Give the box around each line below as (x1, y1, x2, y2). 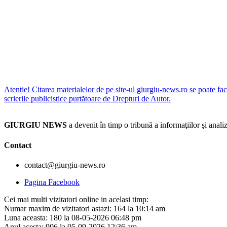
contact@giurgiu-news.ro (24, 160, 105, 169)
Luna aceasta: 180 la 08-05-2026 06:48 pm (4, 213, 141, 222)
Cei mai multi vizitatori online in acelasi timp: (4, 195, 148, 204)
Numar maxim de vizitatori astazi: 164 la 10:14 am (4, 204, 165, 213)
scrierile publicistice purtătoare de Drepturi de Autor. (4, 94, 171, 103)
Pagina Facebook (24, 177, 80, 186)
